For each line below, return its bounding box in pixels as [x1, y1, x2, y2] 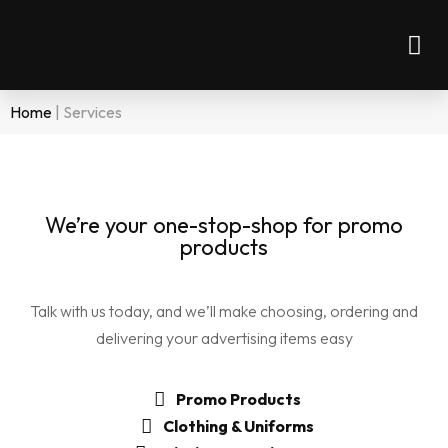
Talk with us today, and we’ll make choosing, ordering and [30, 301, 418, 321]
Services [63, 102, 122, 122]
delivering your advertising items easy [95, 328, 353, 348]
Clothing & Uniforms [162, 416, 314, 437]
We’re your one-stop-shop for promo [45, 211, 403, 239]
